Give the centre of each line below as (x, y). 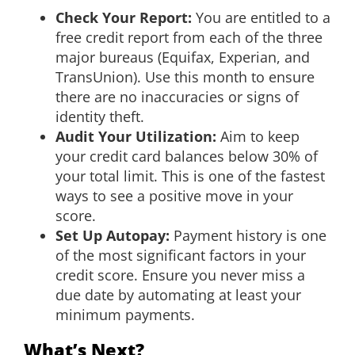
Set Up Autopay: (113, 235)
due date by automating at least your (178, 294)
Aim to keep (258, 136)
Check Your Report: (124, 17)
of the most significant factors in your (181, 255)
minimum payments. (125, 314)
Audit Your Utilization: (136, 136)
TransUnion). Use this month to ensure (185, 76)
